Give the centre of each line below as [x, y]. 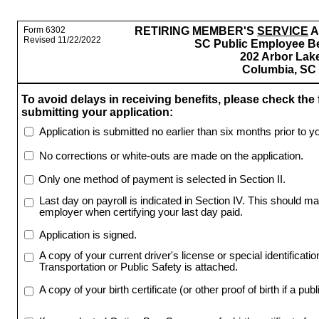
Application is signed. [88, 235]
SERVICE [283, 31]
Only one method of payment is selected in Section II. [162, 180]
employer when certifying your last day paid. [141, 213]
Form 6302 [44, 30]
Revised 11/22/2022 [62, 40]
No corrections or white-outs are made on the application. [171, 156]
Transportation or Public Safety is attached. [138, 267]
